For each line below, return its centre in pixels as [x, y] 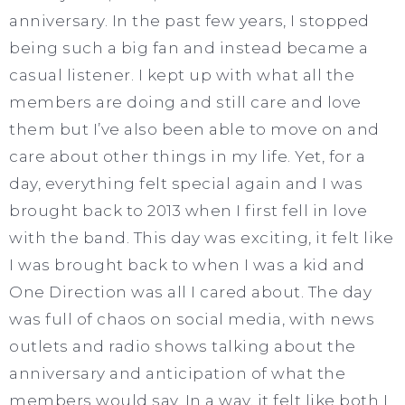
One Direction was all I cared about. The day [190, 292]
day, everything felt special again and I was [186, 183]
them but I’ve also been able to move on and [194, 129]
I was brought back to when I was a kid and [187, 264]
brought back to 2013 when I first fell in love [188, 210]
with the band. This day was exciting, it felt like [201, 237]
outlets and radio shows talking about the [183, 346]
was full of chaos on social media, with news [192, 319]
